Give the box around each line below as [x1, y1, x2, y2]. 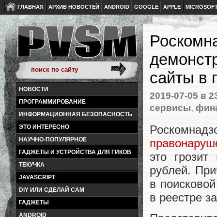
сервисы [150, 102, 191, 113]
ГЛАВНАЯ [17, 4, 44, 10]
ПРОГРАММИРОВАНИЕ [19, 98, 86, 105]
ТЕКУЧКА [19, 161, 45, 168]
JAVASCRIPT [19, 174, 55, 181]
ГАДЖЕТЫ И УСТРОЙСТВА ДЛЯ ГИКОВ [19, 149, 131, 155]
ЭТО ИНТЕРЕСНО [19, 124, 69, 130]
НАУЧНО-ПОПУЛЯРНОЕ [19, 136, 87, 143]
